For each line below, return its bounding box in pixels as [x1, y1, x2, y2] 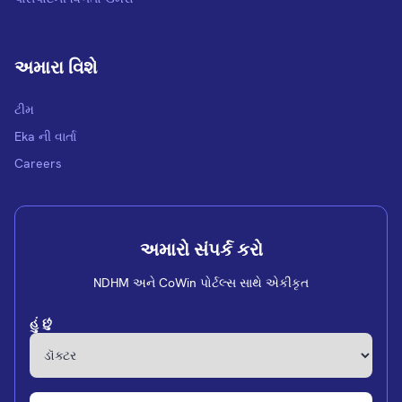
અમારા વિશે [14, 56, 97, 80]
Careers [14, 155, 62, 172]
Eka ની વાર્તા [14, 128, 76, 145]
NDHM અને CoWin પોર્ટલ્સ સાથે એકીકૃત [93, 275, 309, 292]
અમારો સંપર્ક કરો [139, 238, 263, 262]
